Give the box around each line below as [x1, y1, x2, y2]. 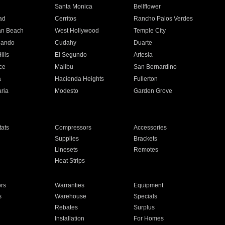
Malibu [54, 63, 73, 70]
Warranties [54, 182, 84, 189]
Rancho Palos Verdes [134, 15, 193, 22]
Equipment [134, 182, 164, 189]
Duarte [134, 39, 153, 46]
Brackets [134, 135, 158, 142]
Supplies [54, 135, 79, 142]
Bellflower [134, 3, 161, 10]
